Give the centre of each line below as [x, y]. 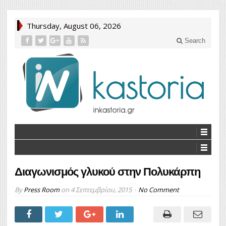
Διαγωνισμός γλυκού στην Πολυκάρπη [107, 172]
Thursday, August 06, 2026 [74, 26]
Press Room [42, 189]
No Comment [159, 189]
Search [194, 41]
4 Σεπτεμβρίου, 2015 [101, 189]
